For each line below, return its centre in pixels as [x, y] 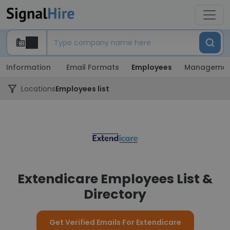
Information [28, 67]
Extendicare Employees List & [115, 179]
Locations [38, 89]
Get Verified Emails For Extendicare [115, 222]
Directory [115, 194]
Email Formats [93, 67]
